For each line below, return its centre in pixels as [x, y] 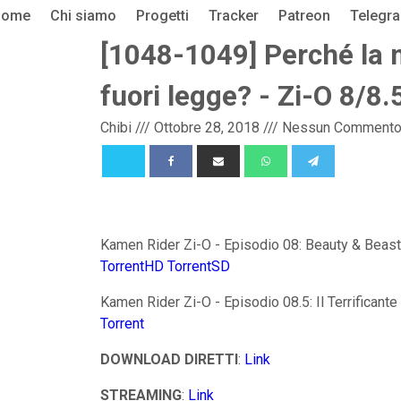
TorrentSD [199, 266]
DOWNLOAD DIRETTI [169, 359]
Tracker [233, 16]
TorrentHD [132, 266]
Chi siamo [83, 16]
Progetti [162, 16]
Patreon [304, 16]
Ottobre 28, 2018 [207, 128]
